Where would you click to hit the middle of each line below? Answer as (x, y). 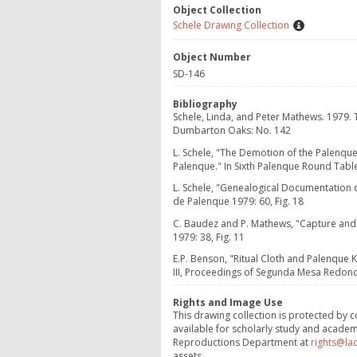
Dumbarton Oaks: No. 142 (232, 131)
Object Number (212, 57)
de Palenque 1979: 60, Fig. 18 (238, 202)
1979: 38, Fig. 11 (209, 237)
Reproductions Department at (242, 343)
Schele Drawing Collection (231, 25)
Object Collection (217, 10)
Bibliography (205, 104)
